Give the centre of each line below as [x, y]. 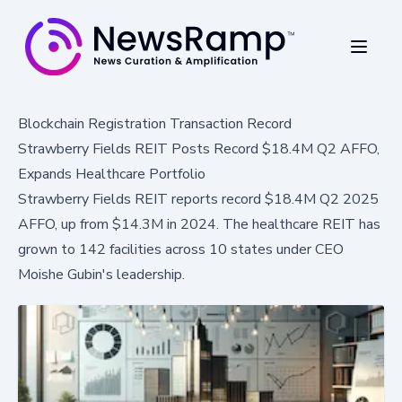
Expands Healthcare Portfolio [112, 174]
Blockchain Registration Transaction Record [155, 123]
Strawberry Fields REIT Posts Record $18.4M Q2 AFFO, [199, 149]
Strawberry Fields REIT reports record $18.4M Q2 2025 [198, 199]
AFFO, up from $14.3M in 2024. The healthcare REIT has [199, 224]
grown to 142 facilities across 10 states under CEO [181, 249]
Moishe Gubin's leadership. [101, 274]
